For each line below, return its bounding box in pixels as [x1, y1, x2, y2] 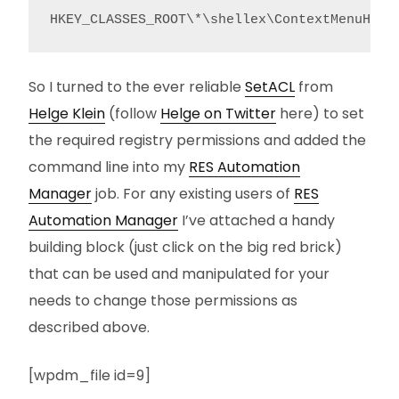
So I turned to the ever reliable [28, 77, 245, 97]
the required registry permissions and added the [28, 130, 366, 151]
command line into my [28, 157, 189, 177]
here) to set [276, 103, 364, 124]
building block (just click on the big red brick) [28, 237, 342, 257]
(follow [105, 103, 160, 124]
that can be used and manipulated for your [28, 264, 330, 284]
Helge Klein [28, 103, 105, 124]
